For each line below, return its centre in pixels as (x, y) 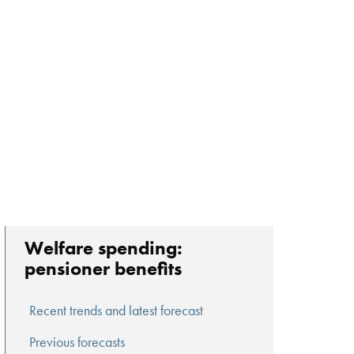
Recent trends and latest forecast (117, 310)
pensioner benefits (103, 269)
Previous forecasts (77, 342)
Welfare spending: (104, 248)
